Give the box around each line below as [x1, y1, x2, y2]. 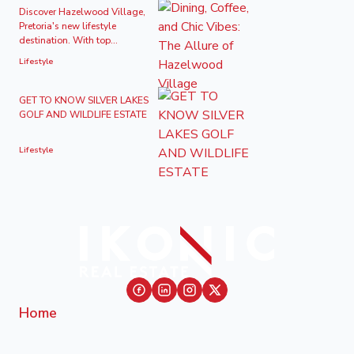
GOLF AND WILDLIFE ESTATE [19, 108, 147, 121]
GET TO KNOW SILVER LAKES [19, 94, 149, 107]
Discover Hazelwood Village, [19, 6, 145, 18]
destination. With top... [19, 34, 118, 47]
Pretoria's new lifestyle [19, 20, 116, 32]
